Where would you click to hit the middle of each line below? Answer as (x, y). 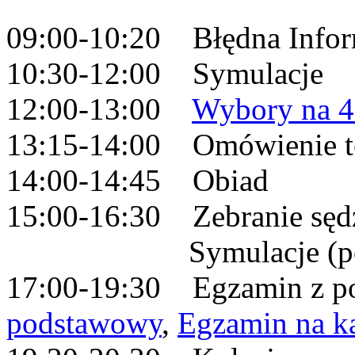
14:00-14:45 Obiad (137, 180)
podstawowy (84, 323)
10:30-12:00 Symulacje (169, 73)
